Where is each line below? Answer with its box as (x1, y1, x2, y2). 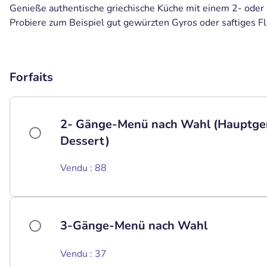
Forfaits (10, 69, 53, 85)
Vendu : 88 (60, 162, 107, 175)
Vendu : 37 (60, 247, 107, 260)
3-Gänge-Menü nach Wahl (60, 218, 207, 234)
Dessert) (60, 133, 110, 149)
